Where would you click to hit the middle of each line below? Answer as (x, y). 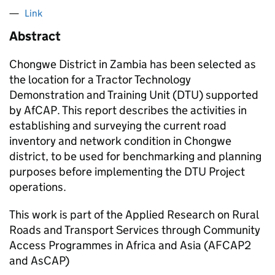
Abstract (35, 36)
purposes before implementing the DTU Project (127, 172)
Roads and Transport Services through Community (135, 230)
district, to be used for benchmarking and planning (135, 156)
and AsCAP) (39, 261)
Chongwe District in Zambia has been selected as (133, 64)
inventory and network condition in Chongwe (120, 141)
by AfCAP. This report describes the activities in (128, 110)
